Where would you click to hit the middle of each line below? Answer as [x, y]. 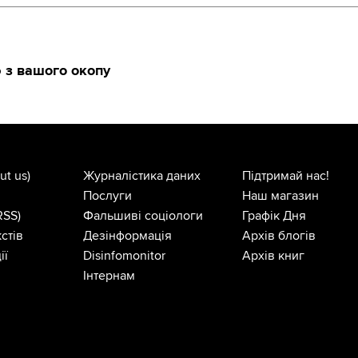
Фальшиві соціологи [143, 216]
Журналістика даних [141, 176]
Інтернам [109, 276]
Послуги [107, 196]
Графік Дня [274, 216]
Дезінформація [127, 236]
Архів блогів [279, 236]
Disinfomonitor [124, 256]
